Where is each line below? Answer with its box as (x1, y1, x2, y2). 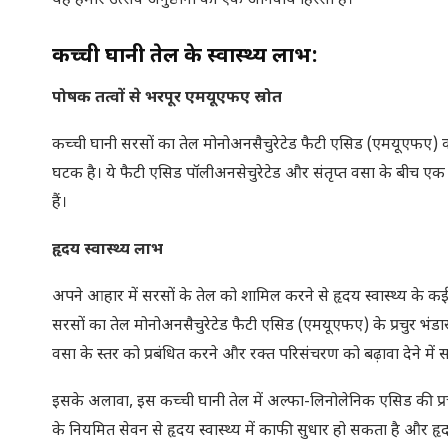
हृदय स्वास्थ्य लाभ (52, 240, 163, 261)
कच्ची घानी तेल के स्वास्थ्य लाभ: (52, 43, 318, 70)
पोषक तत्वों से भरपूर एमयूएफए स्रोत (52, 88, 282, 109)
